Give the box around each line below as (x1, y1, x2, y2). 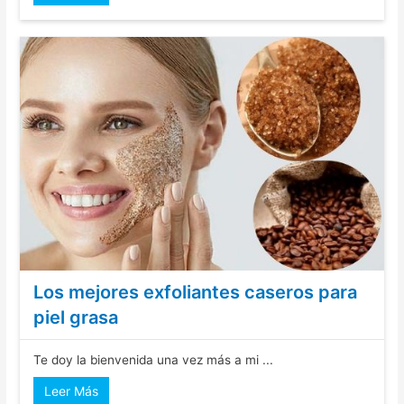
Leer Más (44, 382, 99, 399)
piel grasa (33, 306, 119, 328)
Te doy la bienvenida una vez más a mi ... (33, 352, 274, 367)
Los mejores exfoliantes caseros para (33, 280, 358, 303)
